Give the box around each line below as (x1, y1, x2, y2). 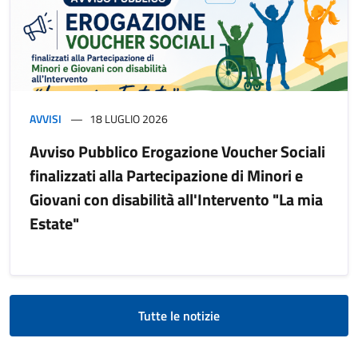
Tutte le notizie (138, 305, 220, 325)
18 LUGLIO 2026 (89, 109, 168, 127)
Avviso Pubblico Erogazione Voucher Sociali (30, 138, 325, 164)
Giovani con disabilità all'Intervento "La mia (30, 186, 323, 212)
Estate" (30, 210, 79, 236)
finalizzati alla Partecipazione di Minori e (30, 162, 303, 188)
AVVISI (30, 109, 62, 127)
